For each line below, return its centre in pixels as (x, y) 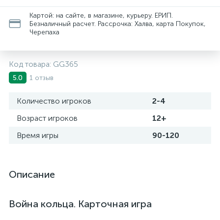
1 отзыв (41, 78)
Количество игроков (54, 101)
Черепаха (44, 32)
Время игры (38, 135)
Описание (32, 174)
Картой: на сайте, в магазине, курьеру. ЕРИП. (101, 15)
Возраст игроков (47, 118)
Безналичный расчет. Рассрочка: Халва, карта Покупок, (118, 24)
